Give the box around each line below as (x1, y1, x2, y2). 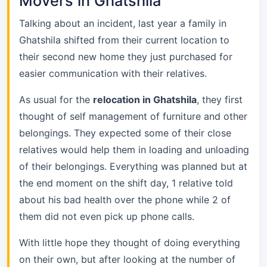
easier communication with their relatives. (19, 67, 207, 80)
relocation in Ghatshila (93, 94, 197, 106)
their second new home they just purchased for (19, 51, 232, 63)
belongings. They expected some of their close (19, 127, 231, 139)
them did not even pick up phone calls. (19, 210, 194, 223)
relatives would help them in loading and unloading (19, 144, 249, 156)
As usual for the (19, 94, 93, 106)
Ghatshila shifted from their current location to (19, 34, 229, 46)
